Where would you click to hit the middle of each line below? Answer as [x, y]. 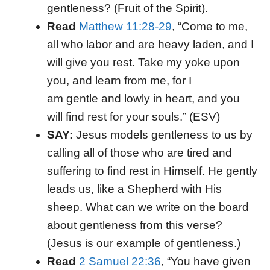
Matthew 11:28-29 [125, 26]
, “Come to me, [209, 26]
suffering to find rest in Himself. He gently [152, 171]
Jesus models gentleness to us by [164, 135]
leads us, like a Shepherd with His [134, 189]
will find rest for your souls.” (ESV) [133, 117]
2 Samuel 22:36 [120, 261]
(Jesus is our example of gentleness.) [143, 243]
